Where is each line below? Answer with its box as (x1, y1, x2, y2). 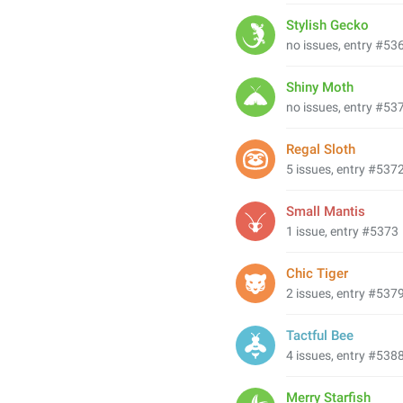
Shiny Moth (286, 79, 354, 95)
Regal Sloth (286, 141, 355, 157)
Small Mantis (286, 203, 365, 219)
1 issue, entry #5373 (286, 224, 399, 238)
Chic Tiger (286, 265, 348, 282)
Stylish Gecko (286, 17, 369, 33)
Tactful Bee (286, 327, 354, 344)
